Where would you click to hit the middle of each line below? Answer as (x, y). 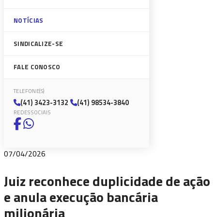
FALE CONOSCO (37, 67)
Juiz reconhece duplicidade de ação (107, 181)
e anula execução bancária (81, 197)
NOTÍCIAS (29, 20)
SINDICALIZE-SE (39, 43)
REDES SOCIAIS (32, 112)
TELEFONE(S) (29, 91)
